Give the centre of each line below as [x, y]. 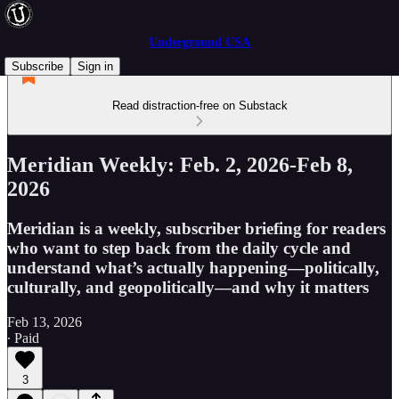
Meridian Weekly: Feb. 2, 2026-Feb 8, [180, 164]
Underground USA [199, 42]
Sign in [95, 66]
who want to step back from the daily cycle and [179, 248]
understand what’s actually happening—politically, [193, 267]
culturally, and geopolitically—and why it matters [188, 287]
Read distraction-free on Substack [199, 106]
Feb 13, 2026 [45, 322]
